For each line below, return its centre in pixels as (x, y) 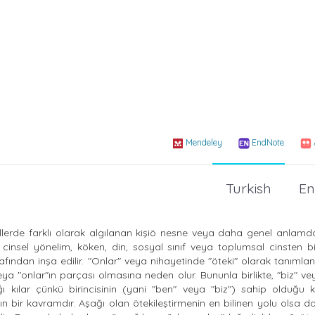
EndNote (268, 143)
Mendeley (204, 143)
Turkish (249, 188)
